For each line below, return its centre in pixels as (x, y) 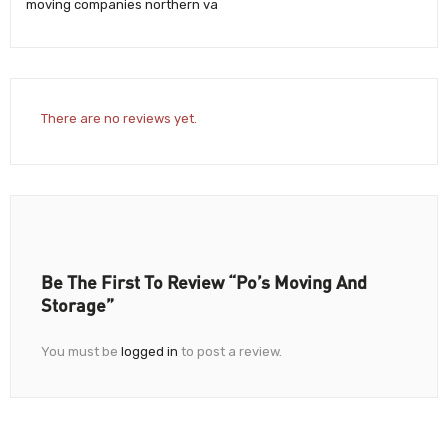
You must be (81, 351)
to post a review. (230, 351)
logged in (149, 351)
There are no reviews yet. (119, 118)
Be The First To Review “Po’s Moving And (204, 281)
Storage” (77, 304)
